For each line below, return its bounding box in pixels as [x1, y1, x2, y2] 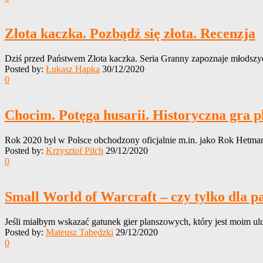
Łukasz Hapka [46, 64, 100, 75]
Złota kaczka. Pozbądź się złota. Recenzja [5, 26, 255, 42]
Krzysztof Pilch [46, 146, 103, 156]
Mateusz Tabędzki [46, 227, 113, 237]
